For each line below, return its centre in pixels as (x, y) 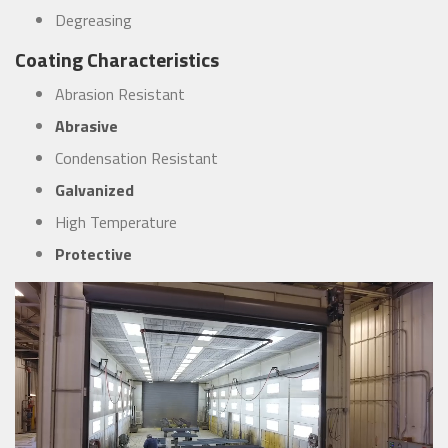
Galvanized (94, 190)
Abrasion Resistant (120, 94)
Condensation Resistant (136, 158)
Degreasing (93, 20)
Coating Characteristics (117, 60)
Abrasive (86, 126)
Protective (93, 254)
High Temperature (116, 222)
